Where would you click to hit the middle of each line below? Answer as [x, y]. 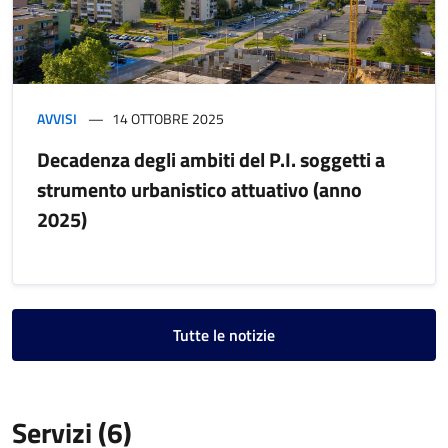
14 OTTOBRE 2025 [168, 118]
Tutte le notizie [224, 334]
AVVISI [57, 118]
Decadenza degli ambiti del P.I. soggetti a [211, 159]
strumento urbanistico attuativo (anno [199, 189]
